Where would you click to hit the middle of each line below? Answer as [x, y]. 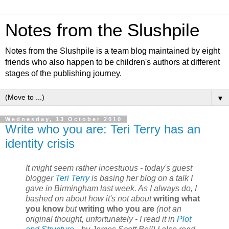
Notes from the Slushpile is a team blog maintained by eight [112, 51]
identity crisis [40, 143]
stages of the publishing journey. [63, 73]
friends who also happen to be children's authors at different [112, 62]
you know [44, 209]
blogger [40, 178]
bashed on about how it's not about [89, 198]
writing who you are [117, 209]
